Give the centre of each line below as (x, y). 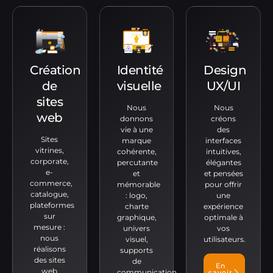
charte (136, 207)
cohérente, (136, 152)
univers (136, 229)
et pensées (223, 174)
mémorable (138, 185)
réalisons (49, 249)
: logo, (136, 196)
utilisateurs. (225, 239)
